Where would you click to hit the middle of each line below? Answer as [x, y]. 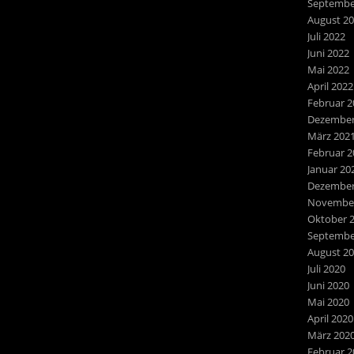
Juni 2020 [328, 286]
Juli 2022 [326, 37]
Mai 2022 [328, 70]
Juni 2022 [328, 53]
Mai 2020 [328, 302]
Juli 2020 [326, 269]
